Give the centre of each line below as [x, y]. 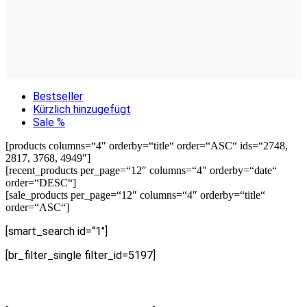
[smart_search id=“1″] [57, 231]
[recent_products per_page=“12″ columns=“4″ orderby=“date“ [141, 170]
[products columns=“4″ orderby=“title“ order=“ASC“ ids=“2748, [147, 146]
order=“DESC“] [41, 183]
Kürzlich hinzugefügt [82, 109]
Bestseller [58, 96]
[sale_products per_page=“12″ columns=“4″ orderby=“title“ [135, 195]
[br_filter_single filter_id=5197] [81, 255]
